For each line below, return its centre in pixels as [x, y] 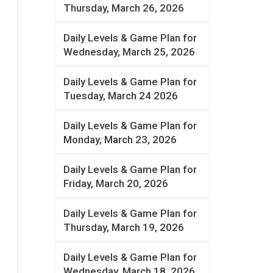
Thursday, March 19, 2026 [124, 227]
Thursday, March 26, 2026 [124, 8]
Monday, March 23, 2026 [120, 140]
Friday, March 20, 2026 [116, 183]
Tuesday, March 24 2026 [121, 96]
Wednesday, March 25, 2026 [129, 52]
